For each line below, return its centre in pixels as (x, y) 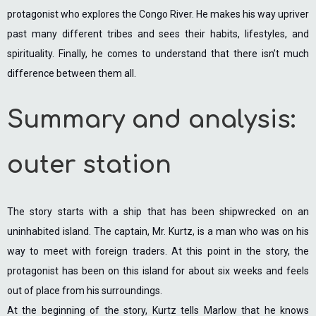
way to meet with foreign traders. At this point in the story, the (158, 251)
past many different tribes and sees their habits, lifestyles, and (158, 34)
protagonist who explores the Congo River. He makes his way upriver (158, 14)
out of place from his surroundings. (85, 291)
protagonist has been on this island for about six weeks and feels (158, 271)
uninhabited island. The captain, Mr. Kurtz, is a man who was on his (158, 231)
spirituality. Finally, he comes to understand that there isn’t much (158, 54)
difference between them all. (72, 73)
